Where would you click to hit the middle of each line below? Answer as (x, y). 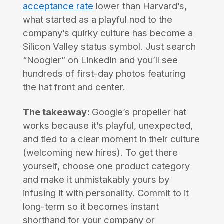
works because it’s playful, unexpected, (108, 125)
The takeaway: (57, 112)
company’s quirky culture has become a (108, 33)
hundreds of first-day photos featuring (104, 73)
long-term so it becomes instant (91, 206)
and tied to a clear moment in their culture (111, 139)
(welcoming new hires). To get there (100, 152)
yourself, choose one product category (106, 166)
